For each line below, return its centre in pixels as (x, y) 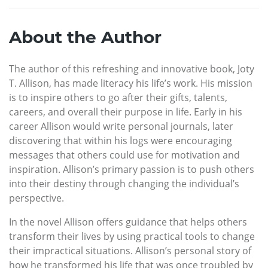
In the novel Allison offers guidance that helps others (128, 222)
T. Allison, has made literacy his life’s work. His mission (131, 83)
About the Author (85, 37)
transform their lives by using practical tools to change (132, 237)
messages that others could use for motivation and (124, 155)
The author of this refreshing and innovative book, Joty (132, 69)
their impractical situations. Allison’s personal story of (130, 251)
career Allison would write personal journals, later (121, 127)
